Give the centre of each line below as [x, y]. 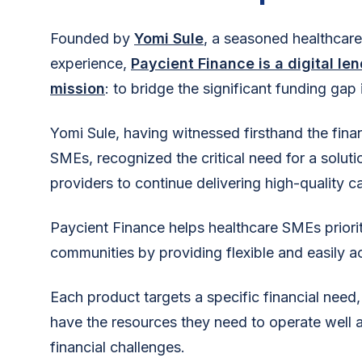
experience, [90, 63]
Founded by [92, 38]
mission [78, 88]
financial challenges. [118, 347]
